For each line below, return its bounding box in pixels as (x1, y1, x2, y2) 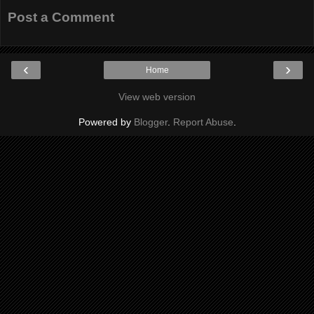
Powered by (78, 116, 134, 128)
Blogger (133, 116, 168, 128)
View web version (118, 91, 196, 103)
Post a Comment (8, 9, 114, 25)
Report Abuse (172, 116, 233, 128)
